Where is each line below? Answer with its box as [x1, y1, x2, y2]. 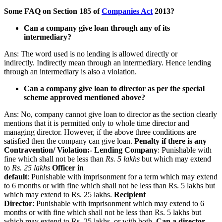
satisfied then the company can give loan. [4, 136, 134, 145]
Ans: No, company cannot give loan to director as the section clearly [4, 110, 217, 118]
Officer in [52, 163, 84, 172]
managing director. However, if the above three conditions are [4, 127, 196, 136]
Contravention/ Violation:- [4, 145, 92, 154]
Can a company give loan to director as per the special [24, 84, 205, 93]
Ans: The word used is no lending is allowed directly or [4, 49, 177, 58]
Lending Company [94, 145, 158, 154]
